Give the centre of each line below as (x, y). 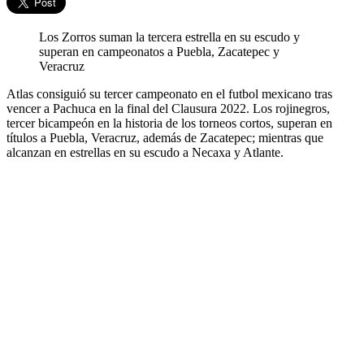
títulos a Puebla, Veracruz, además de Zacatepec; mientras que (165, 138)
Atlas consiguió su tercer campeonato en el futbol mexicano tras (169, 94)
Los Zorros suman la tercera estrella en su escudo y (169, 37)
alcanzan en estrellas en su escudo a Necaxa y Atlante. (145, 153)
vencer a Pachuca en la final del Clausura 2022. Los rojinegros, (168, 109)
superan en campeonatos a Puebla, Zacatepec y (159, 52)
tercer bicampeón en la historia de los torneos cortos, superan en (169, 123)
